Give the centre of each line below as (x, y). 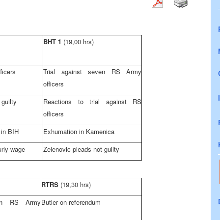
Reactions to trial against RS (92, 101)
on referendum (80, 202)
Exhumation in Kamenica (79, 131)
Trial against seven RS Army (92, 71)
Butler (50, 202)
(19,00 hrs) (79, 41)
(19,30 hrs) (76, 184)
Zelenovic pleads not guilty (81, 149)
